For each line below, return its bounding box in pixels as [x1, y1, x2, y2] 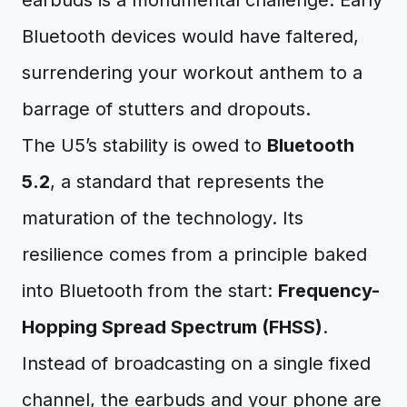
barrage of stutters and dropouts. [22, 98, 311, 120]
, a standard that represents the [50, 171, 324, 193]
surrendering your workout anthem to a [22, 62, 362, 84]
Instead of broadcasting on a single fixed [22, 352, 371, 374]
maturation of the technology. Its [22, 207, 303, 229]
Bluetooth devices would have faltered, [22, 25, 359, 47]
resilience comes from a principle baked [22, 243, 367, 265]
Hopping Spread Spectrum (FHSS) [22, 316, 323, 338]
